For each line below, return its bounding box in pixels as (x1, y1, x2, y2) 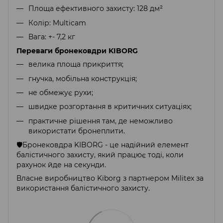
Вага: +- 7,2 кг (28, 32, 75, 41)
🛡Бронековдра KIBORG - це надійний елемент (16, 140, 189, 150)
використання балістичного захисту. (16, 184, 150, 193)
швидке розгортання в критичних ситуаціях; (28, 102, 192, 111)
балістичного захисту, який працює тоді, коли (16, 150, 184, 160)
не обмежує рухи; (28, 88, 93, 98)
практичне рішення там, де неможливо (28, 116, 173, 125)
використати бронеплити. (28, 126, 125, 135)
